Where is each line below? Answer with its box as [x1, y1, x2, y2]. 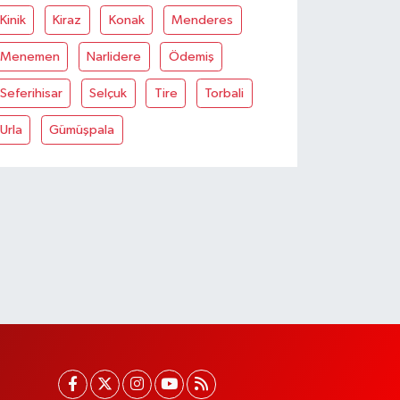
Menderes [171, 12, 234, 27]
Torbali [204, 86, 245, 100]
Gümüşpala [49, 122, 115, 137]
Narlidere [87, 49, 142, 63]
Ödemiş [168, 49, 214, 63]
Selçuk [89, 86, 128, 100]
